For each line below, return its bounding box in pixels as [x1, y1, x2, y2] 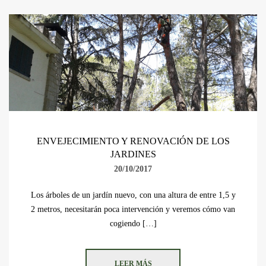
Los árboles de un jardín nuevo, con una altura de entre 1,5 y [30, 191, 236, 200]
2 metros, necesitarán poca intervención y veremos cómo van [31, 205, 235, 214]
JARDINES [110, 149, 156, 160]
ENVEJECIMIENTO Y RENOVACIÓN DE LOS [36, 136, 230, 147]
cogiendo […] [109, 219, 157, 229]
